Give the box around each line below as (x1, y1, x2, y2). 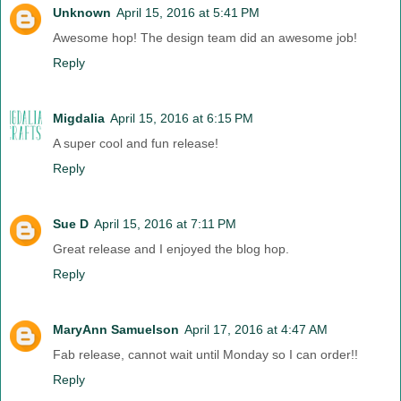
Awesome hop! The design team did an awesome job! (53, 30, 357, 45)
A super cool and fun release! (53, 135, 218, 150)
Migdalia (53, 110, 105, 125)
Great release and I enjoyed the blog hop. (53, 241, 289, 256)
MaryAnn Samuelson (53, 321, 179, 337)
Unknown (53, 4, 111, 20)
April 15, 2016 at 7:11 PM (94, 216, 236, 231)
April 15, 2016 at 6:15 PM (110, 110, 253, 125)
